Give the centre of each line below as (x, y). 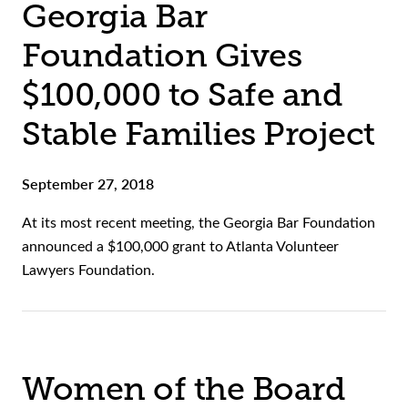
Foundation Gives (162, 56)
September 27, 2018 (88, 184)
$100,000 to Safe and (182, 95)
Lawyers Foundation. (88, 270)
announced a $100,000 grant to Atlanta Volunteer (180, 246)
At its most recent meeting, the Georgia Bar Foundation (199, 222)
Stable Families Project (199, 134)
